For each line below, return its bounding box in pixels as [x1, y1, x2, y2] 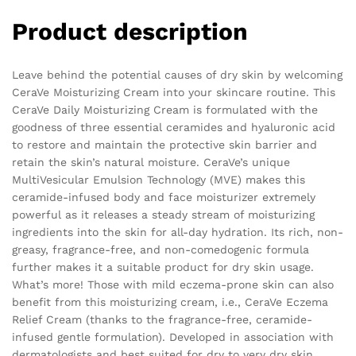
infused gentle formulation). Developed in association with [12, 331, 334, 344]
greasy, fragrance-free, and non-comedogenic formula [12, 243, 309, 257]
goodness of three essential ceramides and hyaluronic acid [12, 121, 335, 134]
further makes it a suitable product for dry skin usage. [12, 261, 314, 274]
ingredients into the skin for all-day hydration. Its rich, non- [12, 226, 343, 239]
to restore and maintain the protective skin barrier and [12, 138, 317, 152]
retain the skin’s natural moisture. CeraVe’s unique [12, 156, 290, 169]
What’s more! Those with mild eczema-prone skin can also [12, 278, 334, 292]
